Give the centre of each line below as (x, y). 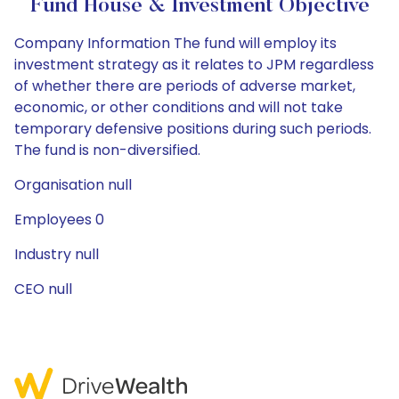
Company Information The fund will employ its (175, 43)
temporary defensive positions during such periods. (193, 129)
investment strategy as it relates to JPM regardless (194, 65)
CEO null (43, 289)
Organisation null (73, 185)
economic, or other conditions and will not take (179, 107)
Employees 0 (59, 220)
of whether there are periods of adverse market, (185, 86)
